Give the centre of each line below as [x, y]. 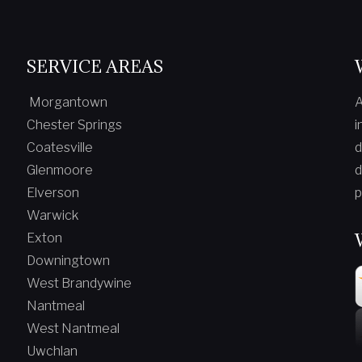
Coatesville [59, 147]
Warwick [52, 215]
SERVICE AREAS [95, 66]
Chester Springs [74, 124]
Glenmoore [59, 170]
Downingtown [68, 260]
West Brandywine [79, 283]
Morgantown [67, 102]
